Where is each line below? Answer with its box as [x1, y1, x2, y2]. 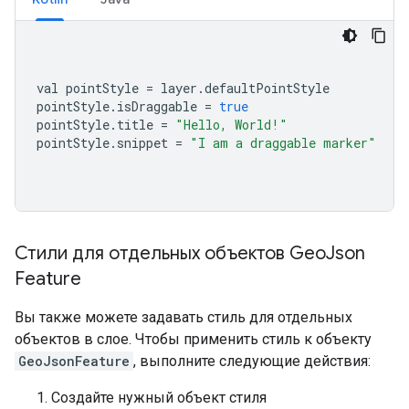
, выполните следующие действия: [133, 352, 371, 370]
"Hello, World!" [175, 116, 288, 133]
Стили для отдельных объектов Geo [15, 242, 326, 265]
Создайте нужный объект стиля [51, 389, 267, 406]
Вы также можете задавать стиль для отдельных [15, 309, 352, 326]
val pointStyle [37, 79, 146, 97]
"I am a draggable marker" [190, 134, 376, 152]
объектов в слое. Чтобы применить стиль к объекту [15, 330, 372, 348]
